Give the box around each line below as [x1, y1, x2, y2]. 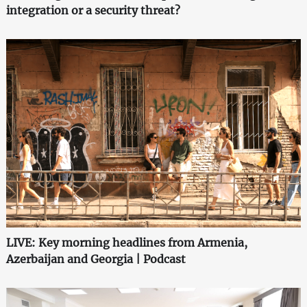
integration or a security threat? [5, 3, 180, 18]
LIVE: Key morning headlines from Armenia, [5, 235, 247, 249]
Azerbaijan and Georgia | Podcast [5, 251, 186, 266]
